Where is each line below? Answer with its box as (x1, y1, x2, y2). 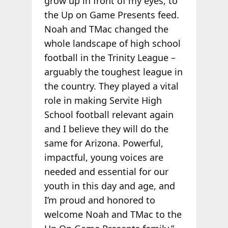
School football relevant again (44, 108, 174, 121)
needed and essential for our (44, 165, 168, 178)
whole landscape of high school (44, 37, 181, 50)
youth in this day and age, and (44, 180, 175, 192)
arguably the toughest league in (44, 66, 183, 78)
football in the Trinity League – (44, 51, 176, 64)
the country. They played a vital (44, 80, 179, 93)
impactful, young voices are (44, 151, 163, 164)
